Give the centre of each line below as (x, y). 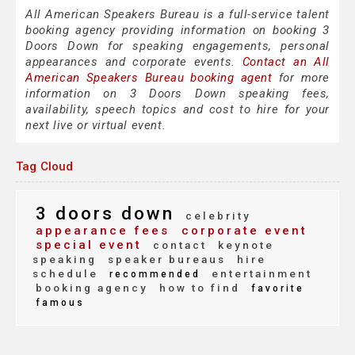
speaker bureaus (164, 260)
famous (60, 303)
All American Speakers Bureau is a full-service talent (177, 15)
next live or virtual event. (96, 126)
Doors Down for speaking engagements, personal (177, 46)
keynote (244, 245)
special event (89, 245)
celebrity (216, 216)
